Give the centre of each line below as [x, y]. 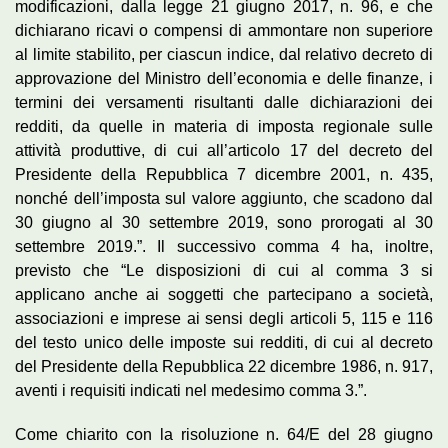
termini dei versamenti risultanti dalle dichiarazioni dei [224, 102]
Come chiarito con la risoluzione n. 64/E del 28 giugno [224, 434]
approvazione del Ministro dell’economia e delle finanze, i [224, 78]
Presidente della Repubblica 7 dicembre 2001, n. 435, [224, 174]
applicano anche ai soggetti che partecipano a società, [224, 294]
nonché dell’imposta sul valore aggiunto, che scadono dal [224, 198]
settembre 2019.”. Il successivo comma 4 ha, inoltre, [224, 246]
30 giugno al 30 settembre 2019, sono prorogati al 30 [224, 222]
